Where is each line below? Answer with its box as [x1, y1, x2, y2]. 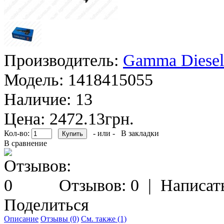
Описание [4, 214, 38, 223]
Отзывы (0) [40, 214, 79, 223]
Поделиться [4, 194, 89, 214]
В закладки [121, 128, 159, 137]
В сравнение [4, 138, 47, 147]
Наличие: [4, 89, 71, 108]
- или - [89, 128, 119, 137]
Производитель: [4, 50, 118, 69]
